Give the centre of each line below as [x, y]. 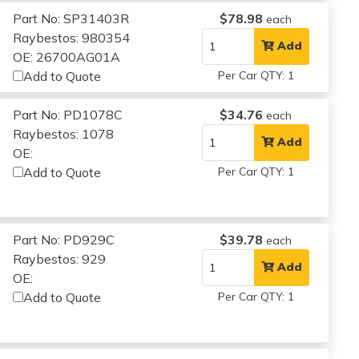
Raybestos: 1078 [64, 133]
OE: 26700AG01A [67, 56]
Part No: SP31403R [71, 18]
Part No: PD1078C [68, 114]
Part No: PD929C [64, 239]
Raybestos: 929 [60, 258]
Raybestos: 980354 [72, 37]
